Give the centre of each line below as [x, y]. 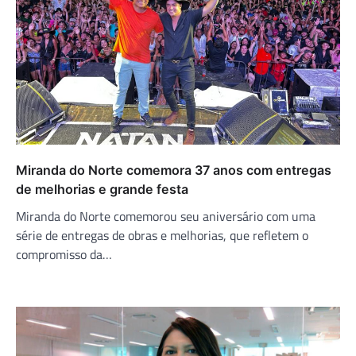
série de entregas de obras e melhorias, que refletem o [162, 236]
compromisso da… [64, 255]
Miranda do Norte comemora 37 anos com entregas [174, 170]
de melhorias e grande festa [102, 190]
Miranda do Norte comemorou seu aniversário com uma [166, 217]
